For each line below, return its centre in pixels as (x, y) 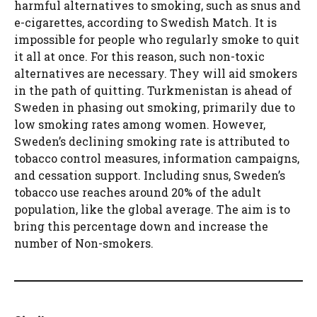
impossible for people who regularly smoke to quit (157, 39)
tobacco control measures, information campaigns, (157, 158)
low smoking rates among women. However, (140, 124)
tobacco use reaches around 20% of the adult (138, 192)
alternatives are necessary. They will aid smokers (156, 73)
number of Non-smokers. (85, 243)
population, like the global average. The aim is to (152, 209)
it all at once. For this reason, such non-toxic (139, 56)
